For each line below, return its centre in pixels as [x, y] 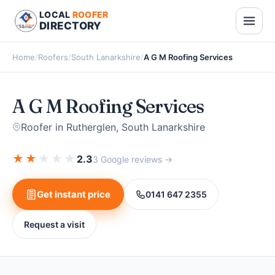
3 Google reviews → [133, 159]
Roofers [53, 57]
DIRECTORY [71, 26]
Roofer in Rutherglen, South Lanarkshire [113, 127]
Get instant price [74, 194]
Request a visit [54, 224]
